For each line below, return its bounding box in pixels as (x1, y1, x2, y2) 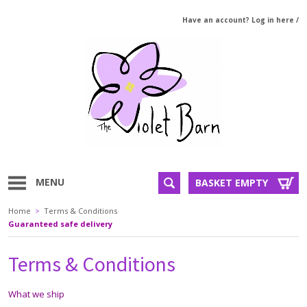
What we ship (8, 288, 64, 300)
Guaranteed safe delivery (8, 219, 112, 229)
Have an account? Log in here (182, 15, 294, 25)
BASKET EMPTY (195, 176, 268, 189)
